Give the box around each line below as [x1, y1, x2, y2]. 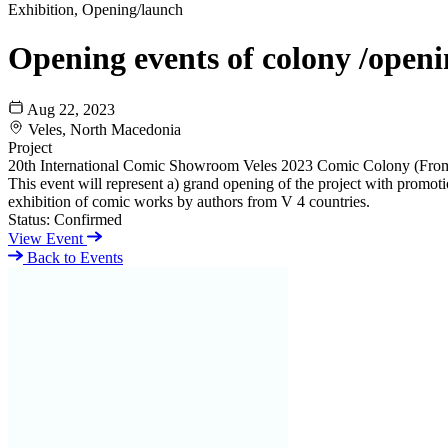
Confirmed [54, 210, 122, 228]
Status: [8, 210, 50, 228]
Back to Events [23, 248, 123, 266]
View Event [8, 229, 87, 247]
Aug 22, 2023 [27, 100, 115, 118]
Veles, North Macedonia [28, 120, 181, 138]
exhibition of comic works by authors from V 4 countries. [8, 192, 370, 210]
